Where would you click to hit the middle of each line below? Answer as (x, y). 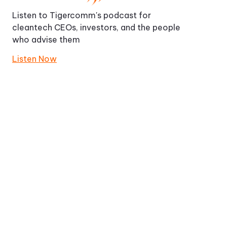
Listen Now (35, 59)
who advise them (46, 39)
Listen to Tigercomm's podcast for (82, 15)
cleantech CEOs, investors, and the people (97, 27)
